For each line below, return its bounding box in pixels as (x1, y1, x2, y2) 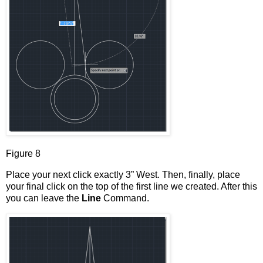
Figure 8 (6, 149, 41, 159)
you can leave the (6, 193, 82, 203)
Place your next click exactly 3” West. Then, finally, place (6, 169, 240, 180)
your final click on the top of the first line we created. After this (6, 181, 257, 191)
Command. (103, 193, 149, 203)
